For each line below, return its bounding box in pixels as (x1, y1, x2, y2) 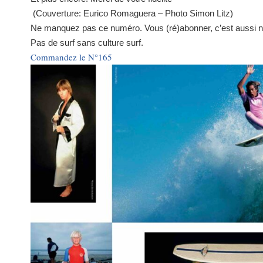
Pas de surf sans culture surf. (31, 38, 146, 48)
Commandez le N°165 (31, 51, 112, 63)
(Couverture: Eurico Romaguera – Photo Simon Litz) (31, 8, 235, 19)
